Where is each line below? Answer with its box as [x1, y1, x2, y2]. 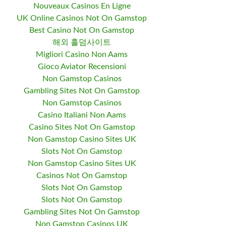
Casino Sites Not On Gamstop [28, 123, 135, 131]
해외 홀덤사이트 [52, 38, 111, 46]
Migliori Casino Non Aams [36, 50, 128, 59]
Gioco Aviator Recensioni [37, 63, 126, 71]
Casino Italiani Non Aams [37, 111, 126, 119]
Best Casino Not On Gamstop [29, 26, 134, 34]
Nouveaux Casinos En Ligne [33, 2, 131, 10]
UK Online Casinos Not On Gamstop [17, 14, 147, 22]
